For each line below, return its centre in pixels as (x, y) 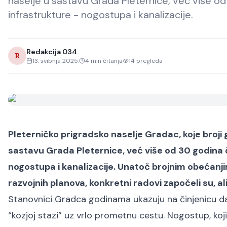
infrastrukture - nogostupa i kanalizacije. (101, 15)
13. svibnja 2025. (56, 61)
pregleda (149, 61)
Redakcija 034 (52, 52)
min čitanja (106, 61)
